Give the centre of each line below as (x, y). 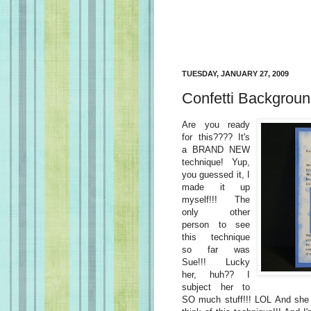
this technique (216, 237)
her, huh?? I (216, 274)
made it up (216, 187)
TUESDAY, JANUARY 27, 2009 (235, 74)
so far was (216, 249)
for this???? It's (216, 137)
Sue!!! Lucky (216, 262)
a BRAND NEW (216, 149)
